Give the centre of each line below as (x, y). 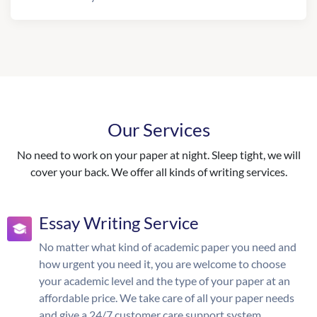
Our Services (158, 129)
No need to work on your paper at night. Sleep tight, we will (158, 155)
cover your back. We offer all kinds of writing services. (158, 172)
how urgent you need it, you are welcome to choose (162, 264)
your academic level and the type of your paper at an (165, 281)
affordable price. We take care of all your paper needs (167, 298)
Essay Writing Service (119, 223)
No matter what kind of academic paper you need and (168, 247)
